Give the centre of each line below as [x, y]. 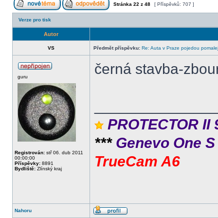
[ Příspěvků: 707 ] [174, 4]
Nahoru [23, 210]
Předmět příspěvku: [117, 48]
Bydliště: [25, 169]
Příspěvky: [27, 163]
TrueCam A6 [137, 161]
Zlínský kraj [49, 169]
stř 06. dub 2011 [64, 153]
